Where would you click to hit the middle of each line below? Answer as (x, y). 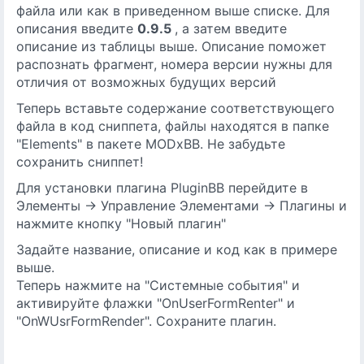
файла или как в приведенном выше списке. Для (173, 11)
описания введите (77, 28)
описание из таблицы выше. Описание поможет (171, 46)
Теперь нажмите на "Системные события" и (158, 285)
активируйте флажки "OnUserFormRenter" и (156, 303)
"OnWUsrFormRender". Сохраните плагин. (146, 321)
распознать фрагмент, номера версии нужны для (174, 64)
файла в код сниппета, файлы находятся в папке (173, 126)
